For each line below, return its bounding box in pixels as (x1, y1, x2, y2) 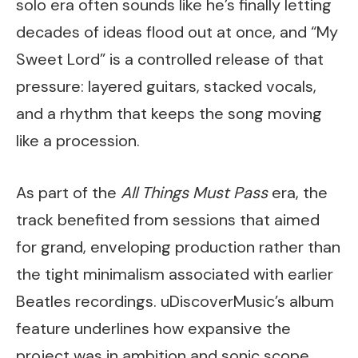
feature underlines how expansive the (16, 317, 291, 339)
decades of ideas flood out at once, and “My (16, 22, 338, 43)
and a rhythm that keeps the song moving (16, 103, 322, 125)
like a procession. (16, 130, 140, 152)
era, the (268, 181, 328, 203)
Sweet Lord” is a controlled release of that (16, 49, 324, 70)
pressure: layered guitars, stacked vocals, (16, 76, 316, 97)
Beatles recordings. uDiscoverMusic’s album (16, 290, 334, 312)
